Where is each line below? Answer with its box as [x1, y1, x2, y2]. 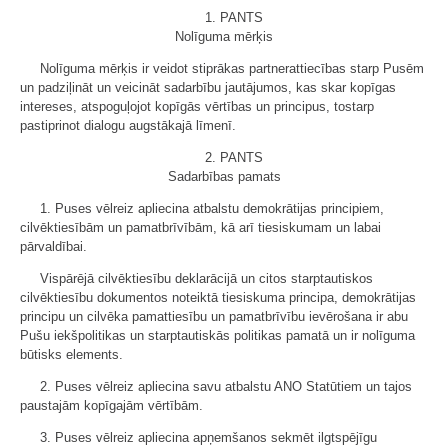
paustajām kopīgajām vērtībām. [20, 397, 203, 413]
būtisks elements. [20, 346, 123, 362]
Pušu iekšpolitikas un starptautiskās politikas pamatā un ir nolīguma [20, 327, 415, 343]
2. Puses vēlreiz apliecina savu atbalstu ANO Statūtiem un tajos [40, 378, 412, 394]
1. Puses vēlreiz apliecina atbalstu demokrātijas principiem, [40, 200, 384, 216]
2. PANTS [205, 149, 263, 165]
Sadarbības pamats [167, 168, 281, 184]
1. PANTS [205, 9, 263, 25]
